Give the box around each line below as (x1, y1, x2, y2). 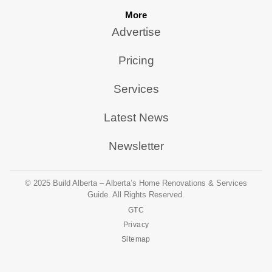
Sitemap (121, 234, 151, 243)
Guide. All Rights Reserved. (87, 190, 185, 200)
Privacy (123, 220, 149, 229)
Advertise (111, 25, 161, 38)
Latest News (103, 110, 169, 124)
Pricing (118, 53, 154, 67)
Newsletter (108, 139, 164, 152)
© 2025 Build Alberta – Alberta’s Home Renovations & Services (25, 178, 247, 188)
